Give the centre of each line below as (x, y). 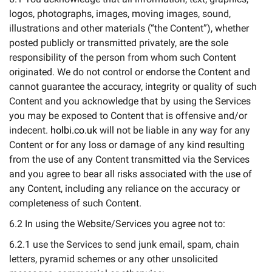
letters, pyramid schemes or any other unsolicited (114, 259)
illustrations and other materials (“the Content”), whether (129, 28)
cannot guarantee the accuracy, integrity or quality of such (133, 87)
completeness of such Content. (75, 203)
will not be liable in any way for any (174, 130)
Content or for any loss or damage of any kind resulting (127, 145)
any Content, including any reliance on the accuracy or (124, 189)
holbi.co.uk (74, 130)
